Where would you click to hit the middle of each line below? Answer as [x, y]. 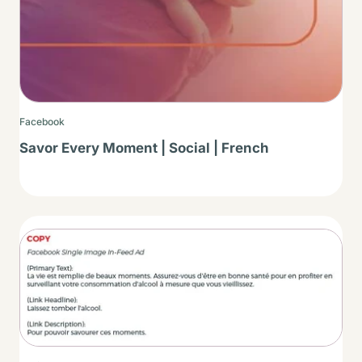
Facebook [42, 121]
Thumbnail [53, 240]
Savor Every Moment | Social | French [144, 147]
